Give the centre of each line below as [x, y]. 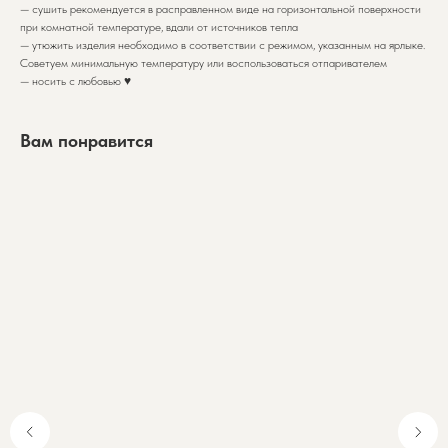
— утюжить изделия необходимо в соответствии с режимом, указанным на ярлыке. [222, 44]
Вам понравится [86, 140]
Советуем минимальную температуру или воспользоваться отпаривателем [203, 62]
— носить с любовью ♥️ [75, 80]
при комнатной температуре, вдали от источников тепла [159, 26]
